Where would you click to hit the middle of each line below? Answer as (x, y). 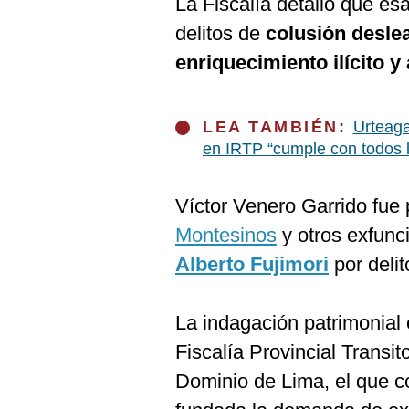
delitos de (220, 33)
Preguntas (53, 47)
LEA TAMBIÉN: (278, 127)
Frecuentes (56, 62)
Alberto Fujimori (252, 264)
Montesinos (226, 235)
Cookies (47, 17)
